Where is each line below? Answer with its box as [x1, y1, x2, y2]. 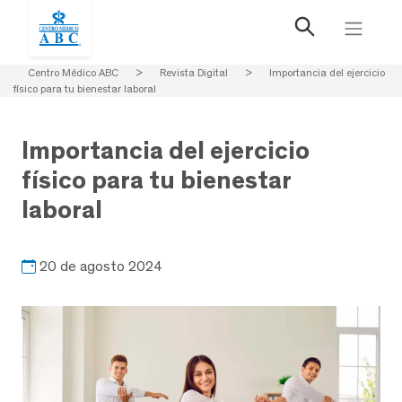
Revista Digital [160, 66, 228, 79]
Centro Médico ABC [28, 66, 118, 79]
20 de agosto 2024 [39, 257, 162, 275]
